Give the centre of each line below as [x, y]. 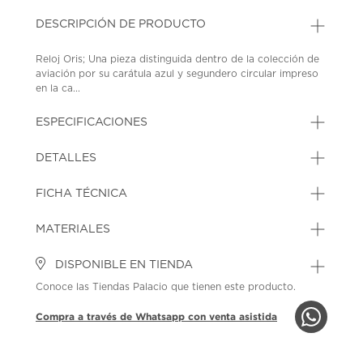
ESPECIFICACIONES [92, 122]
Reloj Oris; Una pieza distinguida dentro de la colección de [178, 59]
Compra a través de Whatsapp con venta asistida [157, 316]
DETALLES [66, 158]
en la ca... [58, 88]
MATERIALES [73, 229]
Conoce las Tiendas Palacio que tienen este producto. [166, 286]
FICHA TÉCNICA [82, 193]
